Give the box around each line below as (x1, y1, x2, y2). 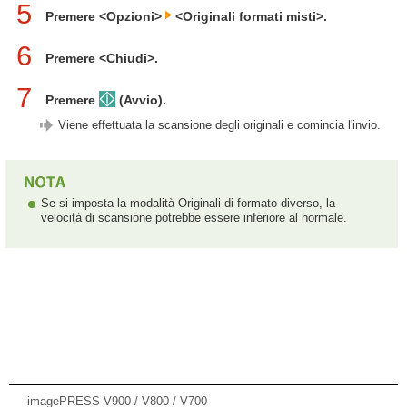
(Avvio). (115, 93, 166, 107)
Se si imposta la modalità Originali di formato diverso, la (41, 196, 335, 210)
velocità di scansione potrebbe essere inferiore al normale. (41, 211, 347, 224)
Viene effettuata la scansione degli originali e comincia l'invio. (58, 118, 381, 132)
